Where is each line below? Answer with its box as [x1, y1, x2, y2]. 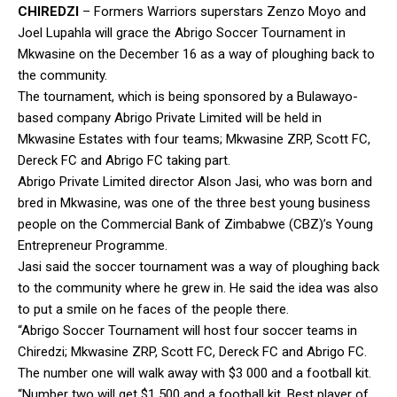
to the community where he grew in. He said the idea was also [18, 279, 378, 296]
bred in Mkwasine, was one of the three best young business [18, 194, 370, 211]
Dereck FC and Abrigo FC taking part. [18, 152, 230, 168]
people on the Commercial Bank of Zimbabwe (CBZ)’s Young [18, 215, 373, 232]
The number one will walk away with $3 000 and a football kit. [18, 364, 371, 381]
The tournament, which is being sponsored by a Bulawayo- [18, 88, 358, 105]
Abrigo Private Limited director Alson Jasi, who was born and [18, 173, 372, 190]
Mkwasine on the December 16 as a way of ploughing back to [18, 45, 375, 62]
